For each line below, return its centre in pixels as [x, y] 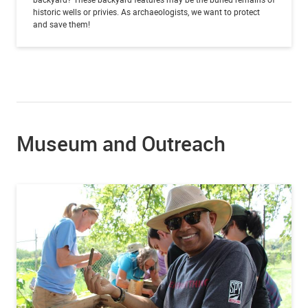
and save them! [62, 24]
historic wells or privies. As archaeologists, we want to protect [146, 11]
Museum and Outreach [121, 143]
